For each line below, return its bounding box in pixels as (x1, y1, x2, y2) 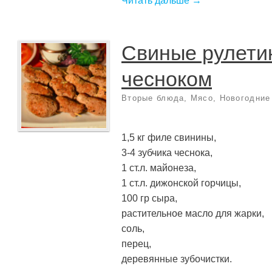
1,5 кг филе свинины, (121, 132, 216, 143)
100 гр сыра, (121, 192, 177, 204)
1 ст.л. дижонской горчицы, (121, 177, 241, 189)
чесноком (121, 67, 212, 90)
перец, (121, 238, 151, 250)
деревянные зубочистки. (121, 253, 232, 265)
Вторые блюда (121, 93, 185, 103)
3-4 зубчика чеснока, (121, 147, 212, 158)
